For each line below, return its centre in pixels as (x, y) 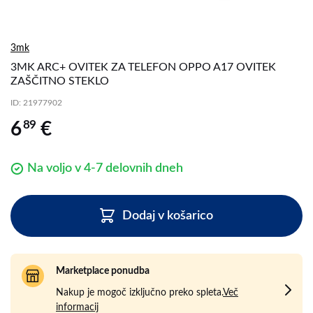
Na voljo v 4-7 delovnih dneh (105, 168)
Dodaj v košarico (168, 216)
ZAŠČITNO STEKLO (60, 81)
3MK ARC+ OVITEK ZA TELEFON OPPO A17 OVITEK (143, 67)
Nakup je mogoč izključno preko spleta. (139, 293)
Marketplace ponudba (103, 271)
